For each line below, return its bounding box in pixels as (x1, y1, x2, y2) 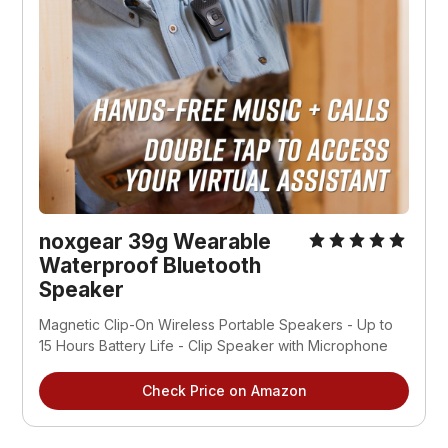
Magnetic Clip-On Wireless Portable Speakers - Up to (39, 315, 394, 333)
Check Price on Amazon (141, 381, 307, 399)
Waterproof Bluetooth (39, 252, 262, 278)
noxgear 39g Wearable (39, 228, 272, 254)
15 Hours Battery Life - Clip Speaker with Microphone (39, 336, 389, 354)
